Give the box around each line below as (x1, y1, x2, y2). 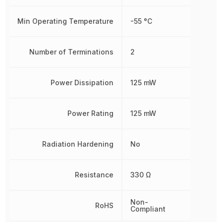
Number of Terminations (29, 48, 114, 56)
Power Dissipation (51, 78, 114, 87)
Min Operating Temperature (17, 17, 114, 25)
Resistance (75, 170, 114, 179)
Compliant (130, 205, 166, 213)
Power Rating (67, 109, 114, 117)
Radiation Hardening (42, 140, 114, 148)
